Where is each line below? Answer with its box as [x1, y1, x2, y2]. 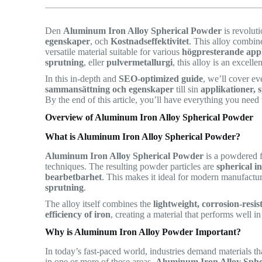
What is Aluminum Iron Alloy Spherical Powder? [45, 132, 241, 142]
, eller [84, 57, 107, 68]
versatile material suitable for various [45, 47, 182, 57]
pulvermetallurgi [106, 57, 173, 68]
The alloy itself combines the [45, 198, 154, 209]
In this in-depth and [45, 74, 119, 84]
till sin [174, 84, 201, 95]
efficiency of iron [45, 209, 111, 219]
